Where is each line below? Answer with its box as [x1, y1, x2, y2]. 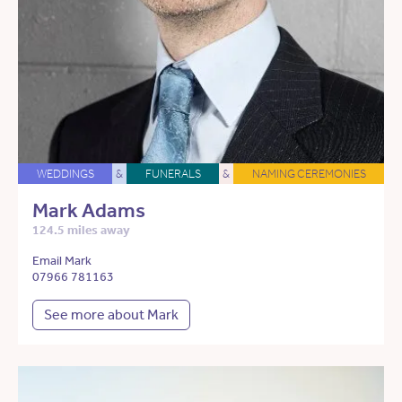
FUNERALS [144, 167, 201, 181]
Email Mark [32, 253, 92, 269]
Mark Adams [32, 198, 145, 223]
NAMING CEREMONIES [251, 167, 366, 181]
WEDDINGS [36, 167, 94, 181]
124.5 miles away [32, 223, 130, 239]
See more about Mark [44, 306, 179, 324]
